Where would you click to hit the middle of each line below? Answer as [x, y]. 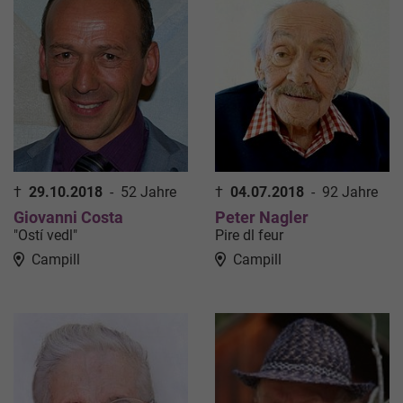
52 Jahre [148, 193]
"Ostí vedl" [45, 236]
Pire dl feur [249, 236]
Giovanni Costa [68, 218]
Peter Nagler [262, 218]
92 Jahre [350, 193]
